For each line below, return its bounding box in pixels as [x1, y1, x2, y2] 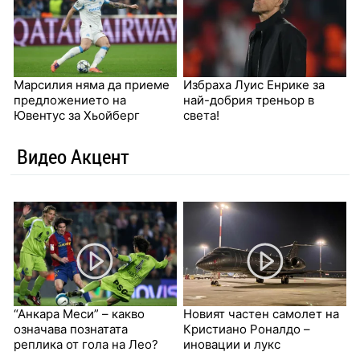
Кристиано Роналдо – [183, 321, 310, 337]
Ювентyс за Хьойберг [13, 108, 140, 124]
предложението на [13, 92, 126, 108]
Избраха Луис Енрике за [183, 77, 325, 93]
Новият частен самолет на [183, 306, 339, 322]
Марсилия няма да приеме [13, 77, 170, 93]
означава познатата [13, 321, 128, 337]
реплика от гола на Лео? [13, 337, 158, 353]
